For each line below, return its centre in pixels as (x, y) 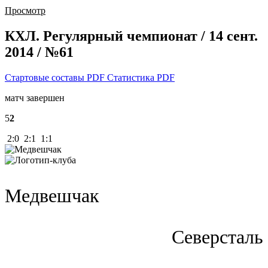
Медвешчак (52, 195)
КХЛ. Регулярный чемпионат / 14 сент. (131, 36)
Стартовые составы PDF (56, 77)
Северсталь (217, 237)
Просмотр (25, 10)
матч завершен (35, 98)
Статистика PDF (141, 77)
